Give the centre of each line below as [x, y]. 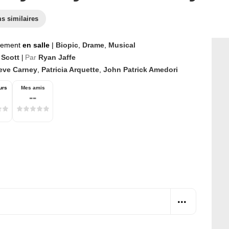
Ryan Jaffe [57, 57]
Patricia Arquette [70, 70]
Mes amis [33, 88]
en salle [37, 45]
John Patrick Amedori [141, 70]
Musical [122, 45]
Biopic [67, 45]
